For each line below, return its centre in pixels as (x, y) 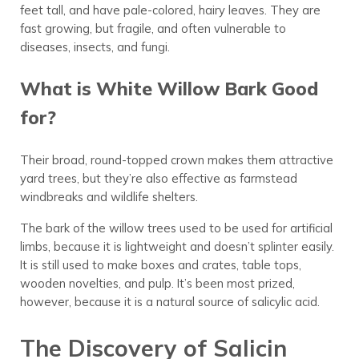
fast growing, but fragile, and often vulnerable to (153, 29)
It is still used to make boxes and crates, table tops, (160, 265)
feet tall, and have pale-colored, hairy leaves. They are (170, 10)
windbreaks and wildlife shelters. (109, 197)
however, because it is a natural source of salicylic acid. (169, 302)
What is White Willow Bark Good (169, 89)
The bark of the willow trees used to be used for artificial (176, 228)
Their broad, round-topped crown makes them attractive (176, 160)
